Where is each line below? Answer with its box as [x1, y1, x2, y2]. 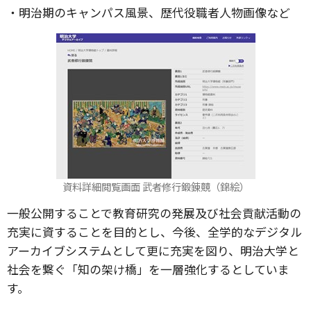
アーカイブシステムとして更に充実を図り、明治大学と [7, 242, 299, 259]
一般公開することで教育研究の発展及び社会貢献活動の [7, 204, 301, 221]
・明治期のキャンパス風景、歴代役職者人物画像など [7, 3, 290, 21]
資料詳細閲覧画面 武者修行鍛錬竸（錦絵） [62, 179, 249, 194]
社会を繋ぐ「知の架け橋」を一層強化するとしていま [7, 260, 289, 278]
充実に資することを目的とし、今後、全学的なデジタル [7, 223, 302, 240]
